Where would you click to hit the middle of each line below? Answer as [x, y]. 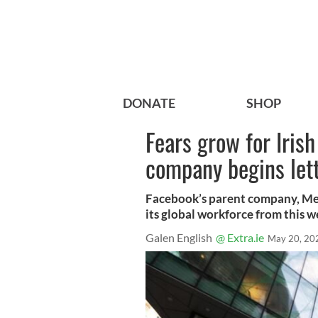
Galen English [179, 238]
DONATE [149, 103]
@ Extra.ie [240, 238]
